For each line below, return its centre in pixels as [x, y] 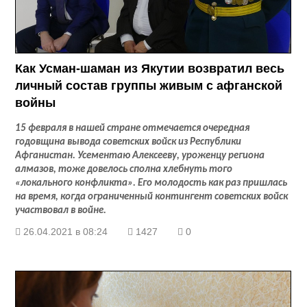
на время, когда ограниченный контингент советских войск [152, 197]
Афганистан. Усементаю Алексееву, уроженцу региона [140, 156]
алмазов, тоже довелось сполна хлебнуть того [124, 170]
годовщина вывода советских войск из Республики [128, 143]
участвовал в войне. [61, 211]
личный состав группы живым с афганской [149, 86]
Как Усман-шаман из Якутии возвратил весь [150, 69]
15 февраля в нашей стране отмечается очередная [133, 129]
